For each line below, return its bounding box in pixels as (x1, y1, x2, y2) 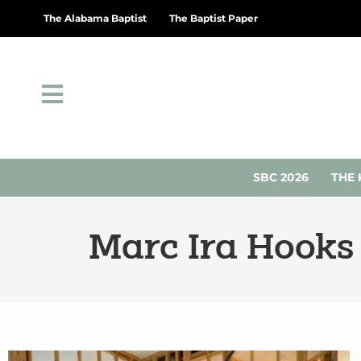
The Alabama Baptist (44, 12, 147, 24)
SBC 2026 (253, 170, 309, 184)
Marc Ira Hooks (88, 230, 354, 268)
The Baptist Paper (169, 12, 258, 24)
